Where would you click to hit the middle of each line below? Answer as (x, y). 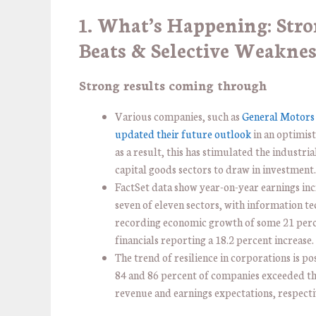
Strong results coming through (173, 85)
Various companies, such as (178, 116)
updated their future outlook (183, 134)
